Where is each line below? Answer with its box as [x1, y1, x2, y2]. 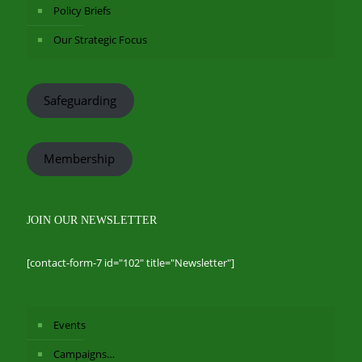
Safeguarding [44, 91, 117, 108]
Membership [44, 150, 116, 167]
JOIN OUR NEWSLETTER [27, 214, 157, 226]
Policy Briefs [53, 3, 111, 18]
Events [53, 318, 86, 332]
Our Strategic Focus [53, 32, 147, 47]
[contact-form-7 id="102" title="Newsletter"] [27, 255, 234, 270]
